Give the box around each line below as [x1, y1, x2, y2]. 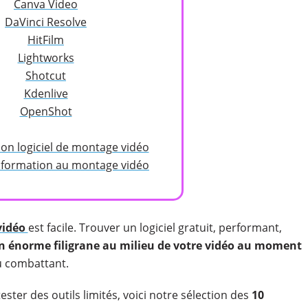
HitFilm [27, 32, 64, 47]
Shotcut [25, 68, 66, 83]
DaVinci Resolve [5, 14, 87, 30]
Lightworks [17, 50, 74, 65]
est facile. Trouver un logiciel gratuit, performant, [27, 220, 282, 235]
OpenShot [19, 104, 72, 119]
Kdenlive [23, 86, 68, 101]
